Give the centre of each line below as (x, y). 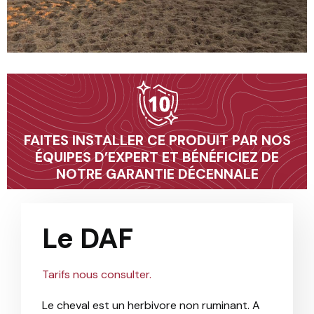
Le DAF (88, 239)
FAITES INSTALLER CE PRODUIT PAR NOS (157, 141)
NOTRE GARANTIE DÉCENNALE (157, 174)
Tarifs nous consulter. (97, 275)
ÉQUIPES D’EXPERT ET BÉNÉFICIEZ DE (157, 157)
